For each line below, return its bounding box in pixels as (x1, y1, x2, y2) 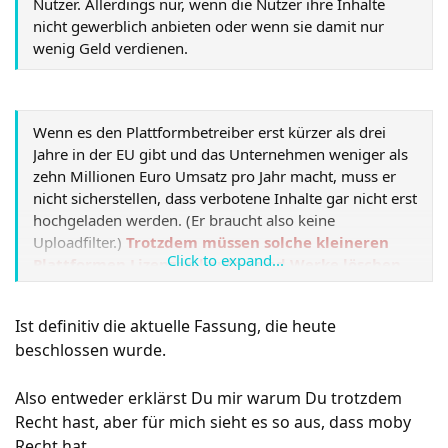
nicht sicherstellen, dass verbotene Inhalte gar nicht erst (33, 188, 417, 208)
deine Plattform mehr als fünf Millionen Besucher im (33, 320, 395, 340)
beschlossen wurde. (15, 339, 166, 361)
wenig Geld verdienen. (33, 38, 188, 58)
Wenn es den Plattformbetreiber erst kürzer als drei (33, 122, 386, 142)
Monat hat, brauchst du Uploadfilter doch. (33, 342, 322, 362)
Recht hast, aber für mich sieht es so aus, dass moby (15, 411, 411, 433)
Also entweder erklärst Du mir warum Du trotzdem (15, 387, 402, 409)
